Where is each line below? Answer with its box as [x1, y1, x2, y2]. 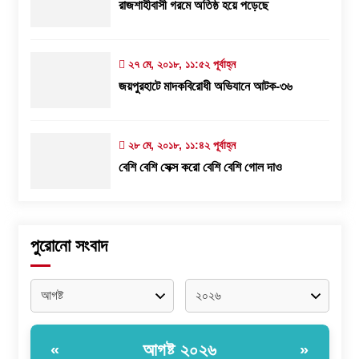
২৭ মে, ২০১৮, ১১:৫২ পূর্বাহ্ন [124, 57, 236, 71]
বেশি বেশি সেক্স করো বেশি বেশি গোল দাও [118, 159, 282, 174]
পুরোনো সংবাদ [30, 235, 107, 256]
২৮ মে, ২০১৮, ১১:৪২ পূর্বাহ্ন [124, 138, 236, 151]
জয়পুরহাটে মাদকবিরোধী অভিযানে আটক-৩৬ [118, 79, 292, 93]
